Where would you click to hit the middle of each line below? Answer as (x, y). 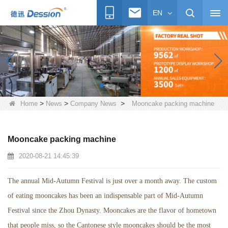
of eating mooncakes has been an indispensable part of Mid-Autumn (105, 196)
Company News (93, 104)
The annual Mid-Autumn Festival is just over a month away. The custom (112, 181)
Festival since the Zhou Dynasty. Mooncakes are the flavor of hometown (112, 210)
